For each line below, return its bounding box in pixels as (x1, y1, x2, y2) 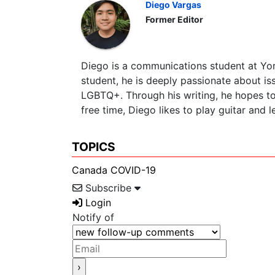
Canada (72, 164, 107, 177)
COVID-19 (110, 164, 156, 177)
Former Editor (145, 14, 203, 25)
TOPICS (72, 139, 115, 154)
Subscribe (85, 182, 131, 195)
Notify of (72, 211, 114, 224)
